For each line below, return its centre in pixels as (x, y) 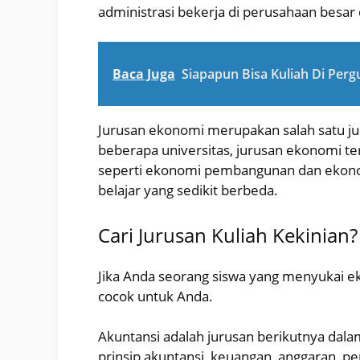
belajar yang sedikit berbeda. (188, 190)
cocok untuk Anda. (155, 296)
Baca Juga (144, 74)
